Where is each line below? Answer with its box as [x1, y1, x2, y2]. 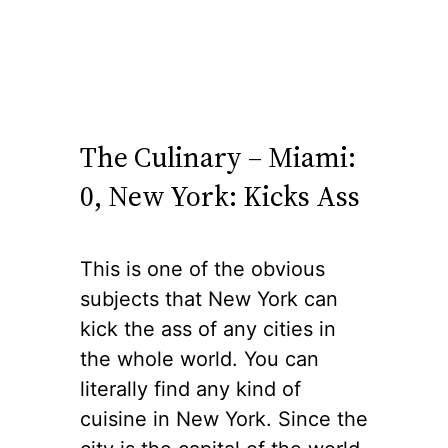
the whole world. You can [80, 346, 319, 371]
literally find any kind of [80, 376, 301, 401]
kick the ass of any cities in [80, 316, 336, 341]
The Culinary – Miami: [80, 138, 356, 177]
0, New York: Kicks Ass [80, 177, 360, 216]
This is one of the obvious [80, 256, 325, 281]
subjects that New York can [80, 286, 338, 311]
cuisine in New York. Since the [80, 406, 368, 431]
